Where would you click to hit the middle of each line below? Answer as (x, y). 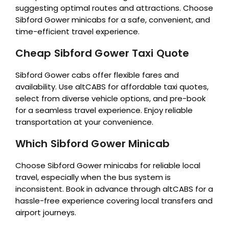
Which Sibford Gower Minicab (93, 143)
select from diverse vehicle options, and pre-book (110, 98)
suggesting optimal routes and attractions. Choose (114, 8)
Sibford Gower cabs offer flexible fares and (97, 75)
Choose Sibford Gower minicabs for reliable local (108, 165)
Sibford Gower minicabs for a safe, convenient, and (113, 19)
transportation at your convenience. (84, 122)
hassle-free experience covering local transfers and (114, 200)
